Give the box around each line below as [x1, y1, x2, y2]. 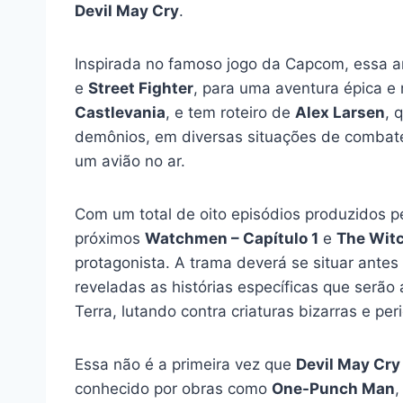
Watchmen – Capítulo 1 [145, 228, 318, 247]
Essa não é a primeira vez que [75, 354, 296, 373]
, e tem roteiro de [166, 103, 295, 121]
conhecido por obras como [75, 379, 272, 398]
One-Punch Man [272, 379, 395, 398]
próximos [75, 228, 145, 247]
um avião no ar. [75, 151, 185, 170]
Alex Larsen [295, 103, 385, 121]
